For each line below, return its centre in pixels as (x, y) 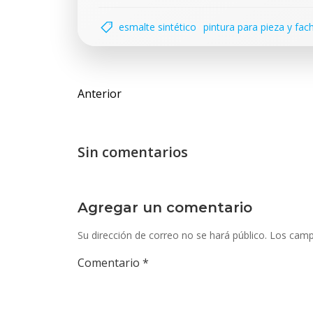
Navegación (123, 83)
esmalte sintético (158, 27)
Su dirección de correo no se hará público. (172, 235)
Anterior (100, 94)
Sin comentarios (133, 152)
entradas (113, 124)
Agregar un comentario (165, 208)
